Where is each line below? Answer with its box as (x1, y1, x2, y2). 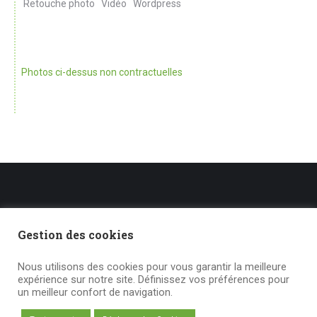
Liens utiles (14, 207, 83, 222)
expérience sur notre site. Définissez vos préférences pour (18, 273, 289, 286)
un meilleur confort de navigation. (18, 286, 173, 299)
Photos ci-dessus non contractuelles (21, 67, 183, 79)
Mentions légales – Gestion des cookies (14, 237, 189, 249)
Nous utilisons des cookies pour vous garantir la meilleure (18, 260, 287, 273)
